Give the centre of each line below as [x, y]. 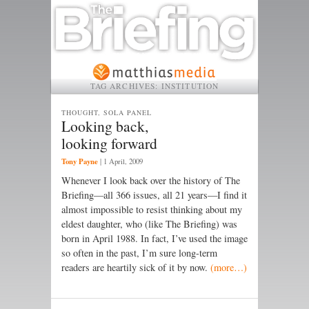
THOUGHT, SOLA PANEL [107, 112]
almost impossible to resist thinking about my [152, 210]
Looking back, [105, 126]
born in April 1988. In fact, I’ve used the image [154, 239]
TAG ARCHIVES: [126, 86]
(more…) [229, 268]
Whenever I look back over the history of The [151, 181]
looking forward [109, 143]
